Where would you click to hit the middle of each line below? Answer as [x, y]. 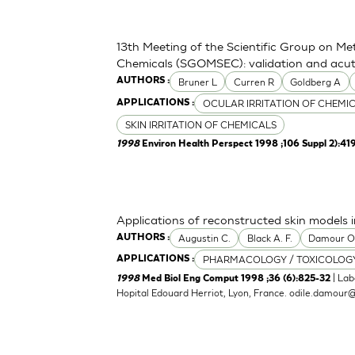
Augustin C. [204, 238]
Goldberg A [316, 82]
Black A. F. [269, 238]
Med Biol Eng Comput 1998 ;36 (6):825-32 [237, 279]
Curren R [254, 82]
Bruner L [197, 82]
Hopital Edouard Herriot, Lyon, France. [203, 293]
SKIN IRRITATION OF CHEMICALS [200, 124]
